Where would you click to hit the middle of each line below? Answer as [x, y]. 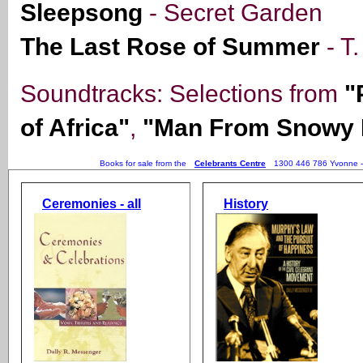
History [246, 204]
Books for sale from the [143, 164]
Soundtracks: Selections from [182, 94]
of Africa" [75, 128]
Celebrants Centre [230, 164]
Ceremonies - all [92, 204]
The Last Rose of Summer [170, 47]
